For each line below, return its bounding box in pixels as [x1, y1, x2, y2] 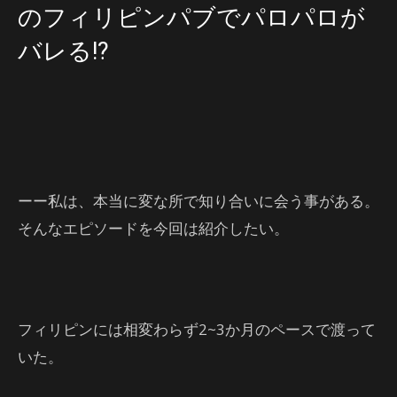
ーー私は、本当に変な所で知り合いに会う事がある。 [18, 191, 379, 211]
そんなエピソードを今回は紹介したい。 [18, 218, 289, 238]
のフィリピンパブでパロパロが [18, 4, 365, 32]
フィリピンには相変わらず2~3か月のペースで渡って [18, 319, 376, 339]
